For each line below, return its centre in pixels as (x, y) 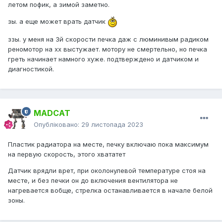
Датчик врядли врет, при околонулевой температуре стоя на (107, 171)
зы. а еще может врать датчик (58, 21)
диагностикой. (31, 69)
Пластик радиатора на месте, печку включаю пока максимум (108, 144)
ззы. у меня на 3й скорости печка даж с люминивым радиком (108, 39)
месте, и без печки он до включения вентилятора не (93, 181)
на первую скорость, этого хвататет (67, 154)
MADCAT (52, 113)
